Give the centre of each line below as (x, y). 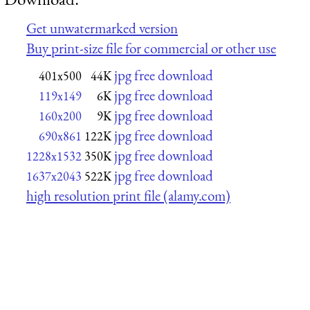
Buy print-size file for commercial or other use (151, 48)
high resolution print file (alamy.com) (128, 196)
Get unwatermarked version (102, 28)
